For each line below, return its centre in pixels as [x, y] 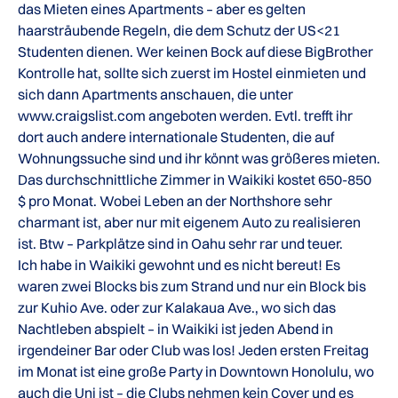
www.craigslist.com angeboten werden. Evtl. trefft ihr [185, 115]
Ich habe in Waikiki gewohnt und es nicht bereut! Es [179, 264]
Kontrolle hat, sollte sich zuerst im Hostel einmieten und [192, 72]
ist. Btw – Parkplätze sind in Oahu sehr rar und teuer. [180, 243]
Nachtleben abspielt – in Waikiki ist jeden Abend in [175, 328]
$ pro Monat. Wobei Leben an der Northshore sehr [175, 200]
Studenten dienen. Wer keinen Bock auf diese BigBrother [195, 51]
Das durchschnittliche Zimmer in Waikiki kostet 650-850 [195, 179]
